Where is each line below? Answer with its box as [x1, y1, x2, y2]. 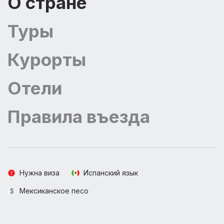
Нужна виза [19, 168, 59, 177]
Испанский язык [83, 168, 138, 177]
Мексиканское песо [19, 186, 88, 195]
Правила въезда [7, 106, 150, 127]
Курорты [7, 49, 86, 70]
